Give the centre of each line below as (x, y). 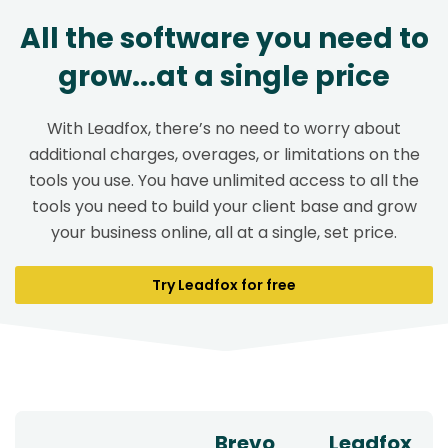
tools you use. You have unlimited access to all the (224, 181)
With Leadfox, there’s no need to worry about (224, 129)
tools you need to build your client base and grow (224, 207)
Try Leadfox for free (224, 285)
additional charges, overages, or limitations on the (224, 155)
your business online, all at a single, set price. (224, 233)
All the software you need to (224, 39)
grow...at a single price (224, 77)
